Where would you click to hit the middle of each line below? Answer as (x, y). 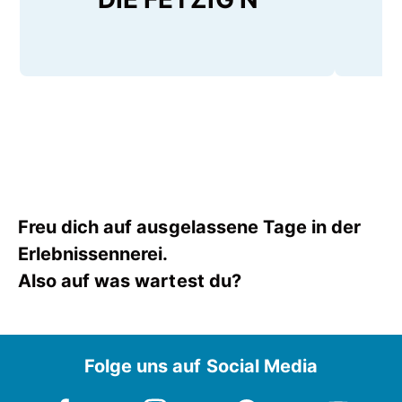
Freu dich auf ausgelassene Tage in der (190, 227)
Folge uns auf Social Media (201, 367)
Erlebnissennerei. (93, 254)
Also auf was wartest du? (130, 281)
